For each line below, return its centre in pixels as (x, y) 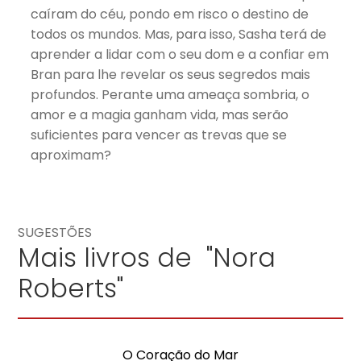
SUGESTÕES (55, 232)
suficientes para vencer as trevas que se (159, 135)
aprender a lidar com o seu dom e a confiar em (180, 54)
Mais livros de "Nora (147, 257)
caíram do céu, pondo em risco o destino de (170, 14)
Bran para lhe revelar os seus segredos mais (171, 74)
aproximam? (71, 155)
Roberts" (71, 288)
